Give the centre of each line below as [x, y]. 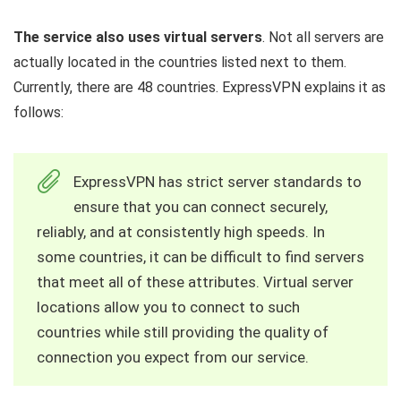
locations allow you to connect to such [168, 307]
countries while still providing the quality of [183, 333]
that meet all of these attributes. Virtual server [195, 282]
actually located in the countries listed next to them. [180, 63]
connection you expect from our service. [173, 358]
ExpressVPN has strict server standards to [218, 182]
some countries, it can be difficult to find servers [200, 257]
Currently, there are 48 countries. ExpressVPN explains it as [200, 88]
